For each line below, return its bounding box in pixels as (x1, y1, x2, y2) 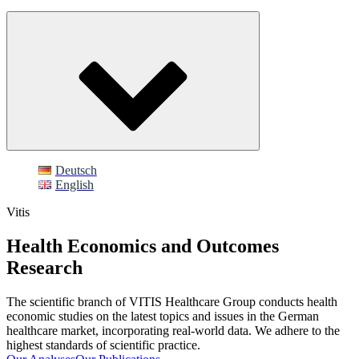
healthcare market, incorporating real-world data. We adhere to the (6, 323, 340, 337)
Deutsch (54, 163, 97, 177)
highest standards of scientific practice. (6, 337, 200, 352)
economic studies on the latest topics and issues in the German (6, 309, 319, 323)
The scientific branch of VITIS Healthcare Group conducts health (6, 294, 337, 309)
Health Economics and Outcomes (6, 235, 279, 256)
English (54, 178, 94, 192)
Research (6, 256, 83, 278)
